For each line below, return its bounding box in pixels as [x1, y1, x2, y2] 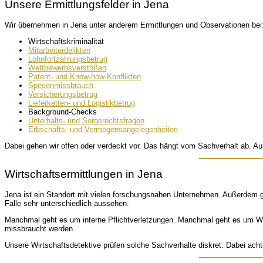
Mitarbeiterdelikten [28, 45, 90, 55]
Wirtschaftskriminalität [28, 36, 104, 46]
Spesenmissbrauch [28, 80, 93, 90]
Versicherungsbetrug [28, 89, 97, 99]
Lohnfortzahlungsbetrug [28, 54, 107, 63]
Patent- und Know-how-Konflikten [28, 72, 141, 81]
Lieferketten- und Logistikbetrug [28, 98, 135, 107]
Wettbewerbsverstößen [28, 63, 106, 72]
